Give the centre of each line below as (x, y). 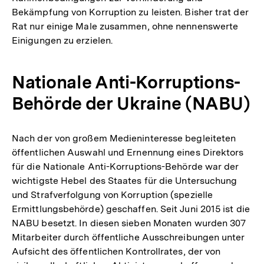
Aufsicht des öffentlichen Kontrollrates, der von (116, 251)
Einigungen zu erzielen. (62, 40)
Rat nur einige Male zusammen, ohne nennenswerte (125, 26)
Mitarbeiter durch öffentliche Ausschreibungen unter (128, 237)
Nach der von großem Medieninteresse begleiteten (124, 138)
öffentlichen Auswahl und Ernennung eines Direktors (128, 152)
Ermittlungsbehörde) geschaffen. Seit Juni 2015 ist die (131, 209)
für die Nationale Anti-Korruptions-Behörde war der (126, 166)
